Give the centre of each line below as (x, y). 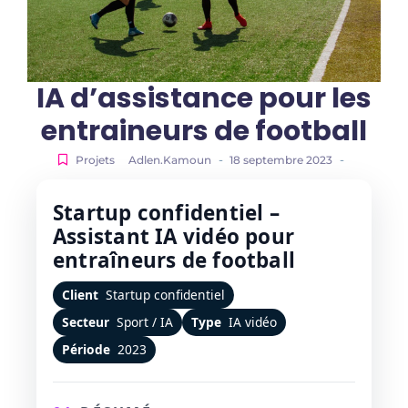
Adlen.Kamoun (169, 159)
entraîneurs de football (174, 260)
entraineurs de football (204, 131)
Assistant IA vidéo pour (174, 236)
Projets (95, 159)
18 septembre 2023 (280, 159)
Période (86, 349)
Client (80, 294)
